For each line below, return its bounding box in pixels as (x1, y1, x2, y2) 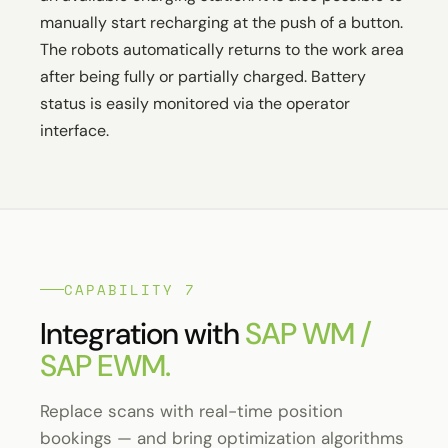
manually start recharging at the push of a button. (40, 11, 403, 33)
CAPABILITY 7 (64, 278, 196, 300)
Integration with (40, 313, 245, 353)
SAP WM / (244, 313, 372, 353)
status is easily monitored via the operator (40, 92, 350, 114)
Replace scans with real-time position (40, 399, 343, 422)
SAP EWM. (40, 345, 170, 385)
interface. (40, 119, 109, 141)
